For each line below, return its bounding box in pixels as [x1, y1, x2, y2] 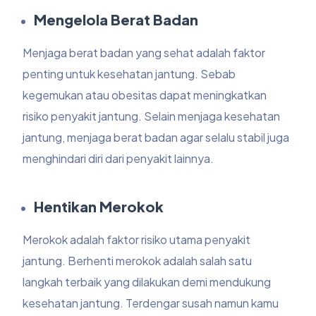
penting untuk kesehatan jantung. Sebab [23, 66, 236, 82]
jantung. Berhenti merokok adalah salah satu [23, 253, 253, 269]
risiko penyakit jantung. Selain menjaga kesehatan [23, 109, 281, 124]
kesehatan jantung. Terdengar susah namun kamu [23, 296, 279, 311]
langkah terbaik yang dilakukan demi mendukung [23, 274, 272, 290]
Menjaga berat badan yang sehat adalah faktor [23, 45, 266, 61]
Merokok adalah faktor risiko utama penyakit [23, 232, 251, 248]
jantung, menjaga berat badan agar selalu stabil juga [23, 130, 290, 145]
